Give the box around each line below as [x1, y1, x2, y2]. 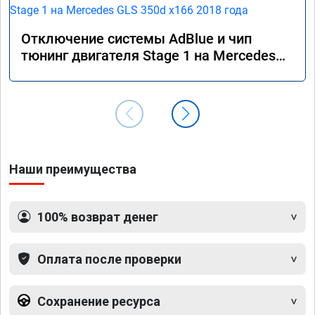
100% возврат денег [37, 209, 158, 224]
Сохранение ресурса [37, 293, 160, 309]
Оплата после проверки [37, 251, 181, 266]
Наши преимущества [9, 161, 136, 176]
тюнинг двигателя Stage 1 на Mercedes [21, 46, 276, 64]
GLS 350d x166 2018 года [21, 63, 182, 81]
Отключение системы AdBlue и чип [21, 30, 252, 47]
